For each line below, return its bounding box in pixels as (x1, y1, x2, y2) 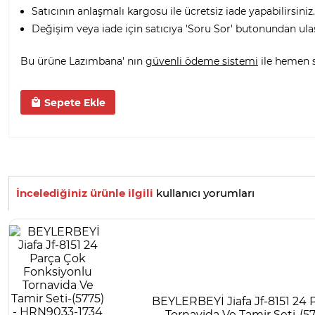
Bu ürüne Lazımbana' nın (20, 54, 146, 67)
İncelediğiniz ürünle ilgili (16, 186, 153, 200)
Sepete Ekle (41, 96, 105, 109)
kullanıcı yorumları (153, 186, 255, 200)
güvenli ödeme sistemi (146, 54, 258, 67)
